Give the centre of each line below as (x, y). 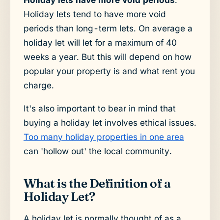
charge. (39, 85)
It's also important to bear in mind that (99, 108)
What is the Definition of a (97, 183)
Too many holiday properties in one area (104, 137)
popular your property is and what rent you (109, 71)
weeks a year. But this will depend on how (107, 56)
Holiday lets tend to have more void (95, 14)
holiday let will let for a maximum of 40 (100, 42)
